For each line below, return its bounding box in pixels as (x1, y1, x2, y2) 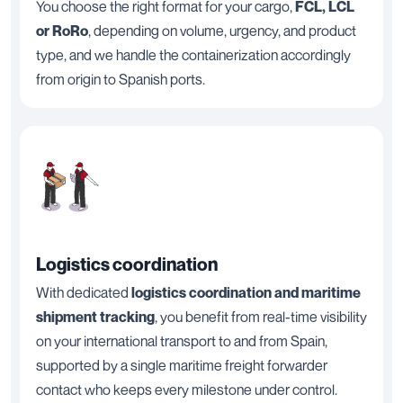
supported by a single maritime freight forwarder (36, 355, 327, 374)
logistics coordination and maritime (131, 282, 361, 301)
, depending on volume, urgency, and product (88, 21, 356, 40)
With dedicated (36, 282, 131, 301)
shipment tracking (36, 307, 155, 326)
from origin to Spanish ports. (36, 69, 205, 88)
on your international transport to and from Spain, (36, 331, 327, 350)
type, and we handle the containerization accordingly (36, 45, 351, 64)
